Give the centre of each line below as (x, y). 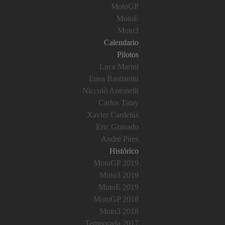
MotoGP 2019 (116, 163)
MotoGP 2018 (116, 199)
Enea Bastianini (114, 79)
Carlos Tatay (119, 103)
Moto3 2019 (119, 175)
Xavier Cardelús (113, 115)
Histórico (124, 151)
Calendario (121, 42)
